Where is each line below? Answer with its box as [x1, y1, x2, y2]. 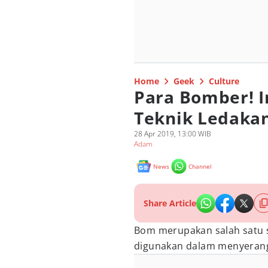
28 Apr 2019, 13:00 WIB [134, 129, 211, 139]
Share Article [144, 197, 196, 209]
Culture [209, 75, 239, 87]
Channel [188, 162, 212, 170]
